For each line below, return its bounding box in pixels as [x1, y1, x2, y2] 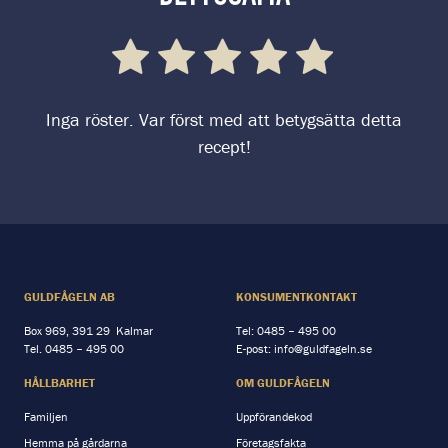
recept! [197, 135, 251, 159]
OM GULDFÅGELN [236, 375, 330, 391]
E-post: [236, 341, 274, 357]
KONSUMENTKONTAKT [236, 289, 357, 305]
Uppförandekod [236, 409, 312, 425]
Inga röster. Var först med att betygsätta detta [46, 108, 402, 132]
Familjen [24, 409, 68, 425]
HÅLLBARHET [24, 375, 95, 391]
